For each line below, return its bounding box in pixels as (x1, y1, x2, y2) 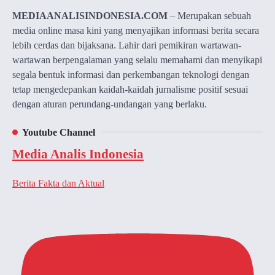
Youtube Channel (22, 126, 95, 137)
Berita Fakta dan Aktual (12, 177, 104, 188)
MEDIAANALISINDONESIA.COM (12, 10, 168, 21)
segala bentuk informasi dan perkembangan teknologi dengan (12, 69, 249, 80)
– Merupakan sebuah (168, 10, 251, 21)
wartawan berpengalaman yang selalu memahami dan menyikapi (12, 54, 262, 65)
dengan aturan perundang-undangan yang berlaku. (12, 98, 207, 109)
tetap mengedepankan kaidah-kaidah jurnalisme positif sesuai (12, 83, 248, 95)
